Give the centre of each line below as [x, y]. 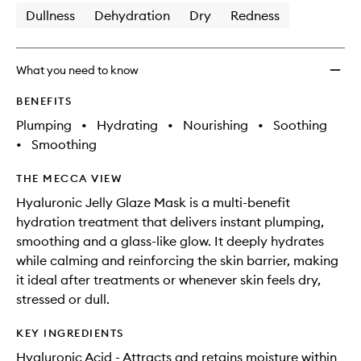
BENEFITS [44, 101]
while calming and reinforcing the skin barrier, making [177, 260]
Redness [255, 15]
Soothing [300, 125]
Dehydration [132, 15]
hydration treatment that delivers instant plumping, [170, 222]
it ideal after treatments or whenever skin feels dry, [168, 280]
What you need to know [77, 70]
